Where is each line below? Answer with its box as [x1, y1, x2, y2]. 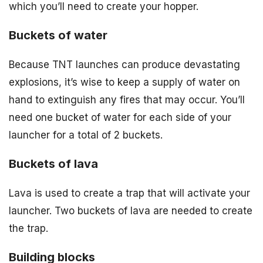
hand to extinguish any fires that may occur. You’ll [9, 94, 245, 106]
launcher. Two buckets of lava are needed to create [9, 204, 252, 217]
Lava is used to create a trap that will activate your [9, 187, 250, 199]
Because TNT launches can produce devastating [9, 59, 240, 71]
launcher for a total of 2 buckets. [9, 129, 163, 141]
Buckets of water [9, 28, 107, 43]
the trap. [9, 222, 48, 234]
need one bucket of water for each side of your [9, 112, 231, 124]
